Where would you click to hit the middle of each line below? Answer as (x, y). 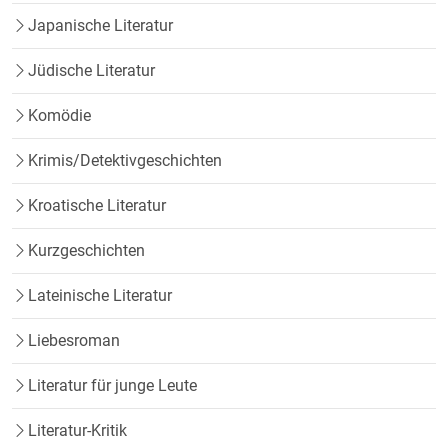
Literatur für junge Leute (112, 386)
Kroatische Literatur (97, 206)
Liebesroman (74, 341)
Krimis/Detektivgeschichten (125, 161)
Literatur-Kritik (77, 431)
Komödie (59, 116)
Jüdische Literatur (91, 71)
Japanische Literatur (100, 26)
